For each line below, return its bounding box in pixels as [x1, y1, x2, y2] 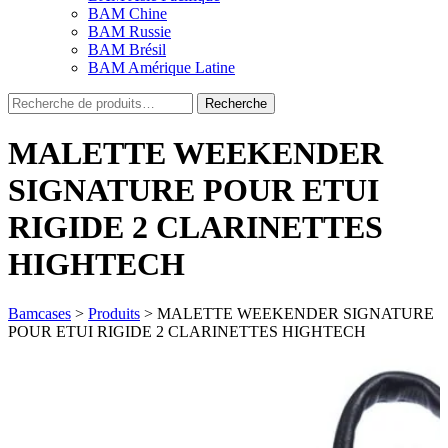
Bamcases [8, 304, 71, 322]
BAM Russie [88, 22, 171, 40]
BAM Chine [88, 4, 167, 22]
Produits [88, 304, 140, 322]
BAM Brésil [88, 40, 166, 58]
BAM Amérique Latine [88, 58, 235, 76]
